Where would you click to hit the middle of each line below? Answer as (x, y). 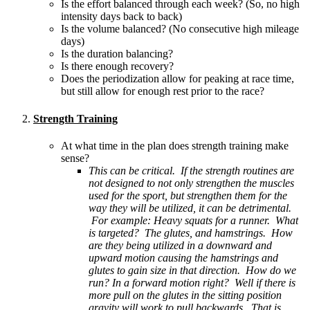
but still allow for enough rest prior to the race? (163, 91)
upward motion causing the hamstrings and (183, 257)
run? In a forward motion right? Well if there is (192, 282)
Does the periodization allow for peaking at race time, (177, 79)
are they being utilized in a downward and (180, 245)
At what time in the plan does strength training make (175, 145)
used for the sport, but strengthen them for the (188, 195)
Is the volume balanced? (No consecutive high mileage (180, 29)
